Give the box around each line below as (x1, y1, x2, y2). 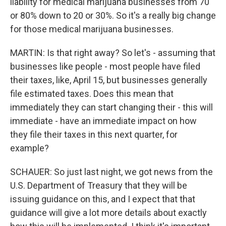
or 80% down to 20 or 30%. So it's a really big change (10, 10, 216, 21)
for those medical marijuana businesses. (10, 24, 174, 34)
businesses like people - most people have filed (10, 61, 200, 72)
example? (10, 143, 49, 153)
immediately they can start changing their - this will (10, 102, 213, 112)
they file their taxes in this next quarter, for (10, 129, 178, 140)
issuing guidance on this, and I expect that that (10, 194, 195, 204)
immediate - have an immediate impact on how (10, 116, 197, 126)
